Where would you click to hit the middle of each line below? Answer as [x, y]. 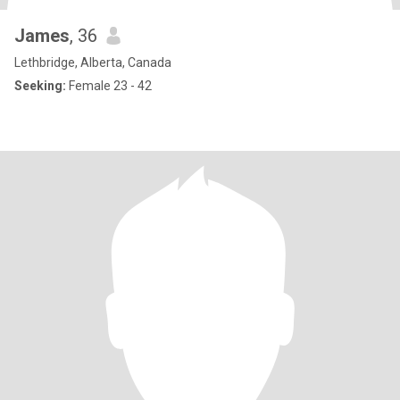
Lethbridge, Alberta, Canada [93, 62]
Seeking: [40, 86]
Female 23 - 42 [109, 86]
